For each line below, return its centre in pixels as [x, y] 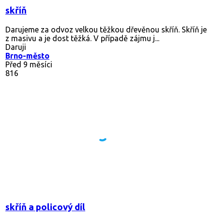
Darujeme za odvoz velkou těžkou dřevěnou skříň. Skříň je [106, 29]
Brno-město [27, 55]
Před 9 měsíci [29, 64]
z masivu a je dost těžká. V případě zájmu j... [82, 38]
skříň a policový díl [45, 207]
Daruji [16, 47]
